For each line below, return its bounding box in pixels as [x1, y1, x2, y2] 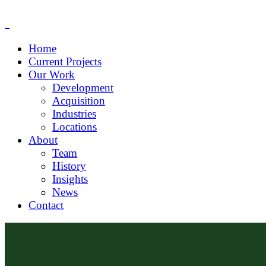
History [52, 159, 86, 172]
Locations [52, 120, 97, 133]
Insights [52, 172, 88, 185]
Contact [28, 198, 64, 211]
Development [52, 81, 113, 94]
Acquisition [52, 94, 105, 107]
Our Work [28, 68, 75, 81]
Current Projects [28, 55, 102, 68]
